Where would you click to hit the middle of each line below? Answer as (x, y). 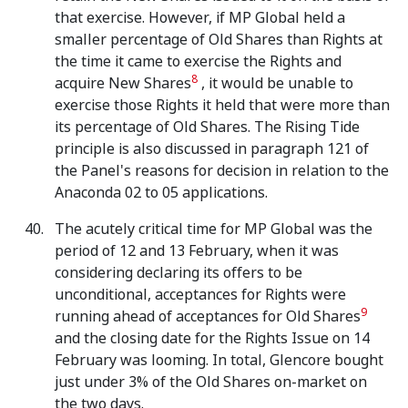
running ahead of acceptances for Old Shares (208, 316)
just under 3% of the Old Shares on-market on (211, 382)
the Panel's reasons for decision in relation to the (222, 171)
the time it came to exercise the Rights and (198, 61)
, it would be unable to (275, 83)
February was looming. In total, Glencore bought (219, 360)
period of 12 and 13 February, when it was (197, 251)
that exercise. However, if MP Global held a (200, 18)
